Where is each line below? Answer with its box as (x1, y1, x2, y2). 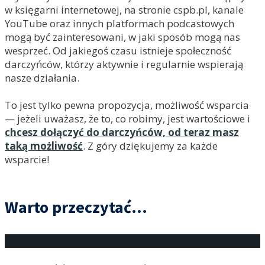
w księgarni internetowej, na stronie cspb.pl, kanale (5, 3, 244, 17)
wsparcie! (5, 153, 49, 166)
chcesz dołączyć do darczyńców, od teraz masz (5, 125, 239, 139)
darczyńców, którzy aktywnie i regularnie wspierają (5, 57, 243, 71)
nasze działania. (5, 71, 79, 85)
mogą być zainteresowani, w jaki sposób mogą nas (5, 30, 240, 44)
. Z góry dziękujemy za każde (83, 139, 218, 153)
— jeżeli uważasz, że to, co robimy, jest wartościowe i (5, 112, 250, 125)
